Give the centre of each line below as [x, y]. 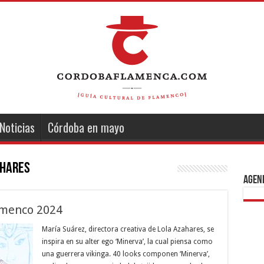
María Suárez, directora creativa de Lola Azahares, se [128, 229]
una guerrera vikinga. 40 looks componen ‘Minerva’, [126, 254]
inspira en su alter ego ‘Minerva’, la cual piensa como [127, 242]
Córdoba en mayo [86, 127]
